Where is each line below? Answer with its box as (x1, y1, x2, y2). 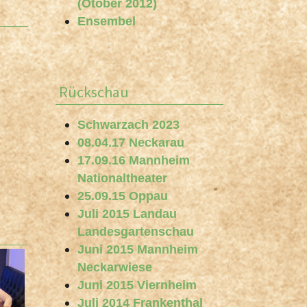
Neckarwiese (77, 260, 152, 274)
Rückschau (59, 82, 129, 101)
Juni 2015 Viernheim (77, 278, 197, 292)
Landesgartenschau (77, 225, 194, 238)
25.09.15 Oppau (77, 189, 168, 203)
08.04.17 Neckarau (77, 136, 184, 149)
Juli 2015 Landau (77, 207, 177, 221)
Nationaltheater (77, 171, 167, 185)
